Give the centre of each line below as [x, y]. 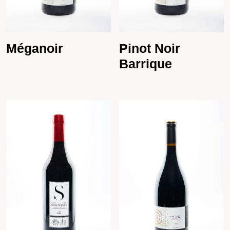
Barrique [146, 63]
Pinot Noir [150, 48]
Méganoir [35, 48]
